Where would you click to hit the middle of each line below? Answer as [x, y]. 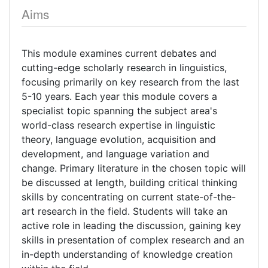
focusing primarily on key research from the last [130, 82]
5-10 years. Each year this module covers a [119, 96]
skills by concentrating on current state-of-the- [129, 197]
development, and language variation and [115, 154]
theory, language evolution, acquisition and [119, 139]
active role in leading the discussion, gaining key [131, 226]
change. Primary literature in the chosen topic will [134, 168]
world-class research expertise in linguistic [118, 125]
